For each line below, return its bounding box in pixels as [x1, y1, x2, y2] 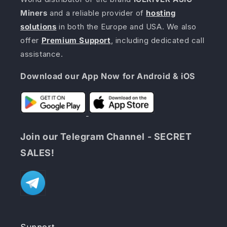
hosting [146, 8, 176, 18]
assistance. [20, 49, 63, 59]
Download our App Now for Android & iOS [20, 70, 195, 81]
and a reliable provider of [47, 8, 146, 18]
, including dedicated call [110, 35, 205, 45]
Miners [20, 8, 48, 18]
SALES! [20, 147, 55, 159]
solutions [20, 21, 57, 31]
